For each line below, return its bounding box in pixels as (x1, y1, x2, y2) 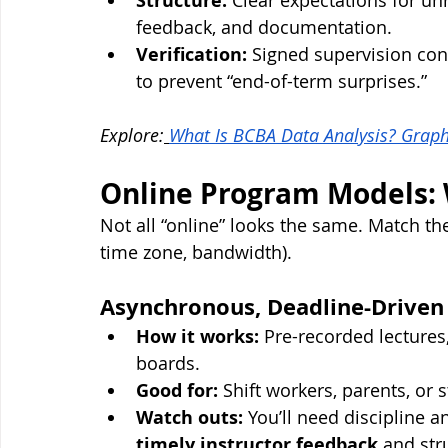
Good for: (136, 378, 218, 404)
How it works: (136, 324, 259, 350)
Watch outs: (136, 405, 243, 431)
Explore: (100, 123, 164, 148)
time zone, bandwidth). (100, 240, 292, 265)
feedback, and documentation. (136, 15, 392, 40)
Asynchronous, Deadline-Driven (100, 291, 444, 323)
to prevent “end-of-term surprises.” (136, 69, 427, 94)
